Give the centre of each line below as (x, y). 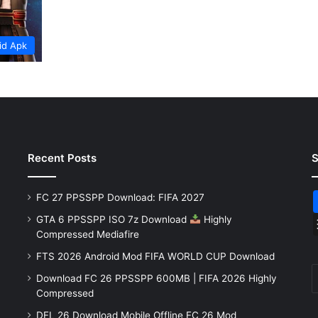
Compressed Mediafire (87, 235)
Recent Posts (62, 158)
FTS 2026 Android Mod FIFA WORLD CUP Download (155, 257)
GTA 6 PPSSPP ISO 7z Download (113, 220)
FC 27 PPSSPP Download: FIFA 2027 (120, 198)
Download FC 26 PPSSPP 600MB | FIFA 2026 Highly (156, 279)
